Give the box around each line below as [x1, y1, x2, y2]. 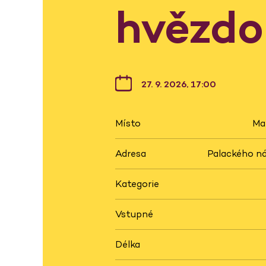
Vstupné [115, 208, 153, 221]
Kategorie [115, 178, 159, 191]
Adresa [115, 147, 146, 160]
